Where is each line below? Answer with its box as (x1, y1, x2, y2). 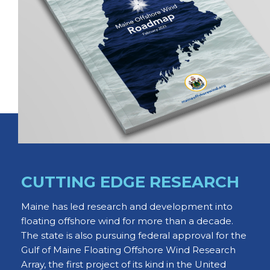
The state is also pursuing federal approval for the (21, 230, 246, 242)
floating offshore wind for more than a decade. (21, 215, 236, 227)
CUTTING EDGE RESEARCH (21, 172, 239, 192)
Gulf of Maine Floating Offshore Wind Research (21, 244, 236, 256)
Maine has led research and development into (21, 201, 233, 213)
